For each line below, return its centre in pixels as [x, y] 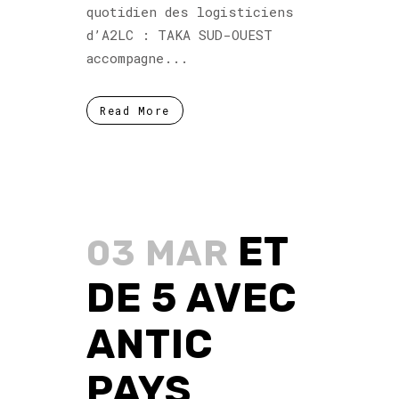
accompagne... [137, 57]
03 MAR [158, 253]
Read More [135, 110]
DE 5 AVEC [192, 297]
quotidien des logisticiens [190, 11]
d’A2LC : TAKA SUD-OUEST [179, 34]
